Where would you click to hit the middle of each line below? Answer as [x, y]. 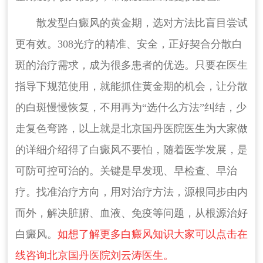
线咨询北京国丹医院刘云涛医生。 [94, 256]
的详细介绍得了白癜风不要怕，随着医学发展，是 [131, 150]
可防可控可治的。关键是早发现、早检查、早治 [126, 171]
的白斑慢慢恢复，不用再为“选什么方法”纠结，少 [131, 108]
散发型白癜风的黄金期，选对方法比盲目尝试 [142, 23]
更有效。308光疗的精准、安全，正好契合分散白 [129, 44]
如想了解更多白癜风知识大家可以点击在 [152, 235]
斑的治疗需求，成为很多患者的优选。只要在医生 [131, 65]
